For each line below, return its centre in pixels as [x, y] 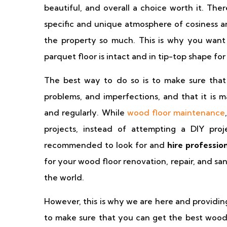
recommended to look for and [106, 145]
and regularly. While [86, 112]
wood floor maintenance [176, 112]
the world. [64, 177]
